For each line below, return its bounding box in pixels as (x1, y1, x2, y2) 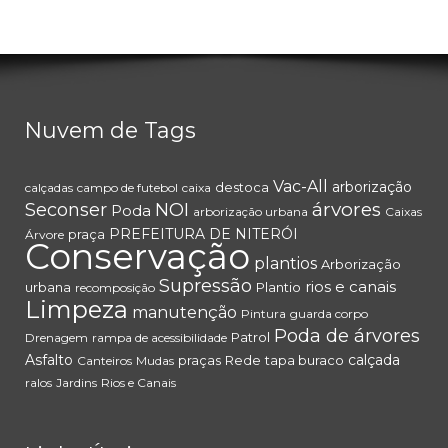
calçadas (25, 180, 73, 196)
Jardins (56, 375, 97, 391)
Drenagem (25, 330, 88, 346)
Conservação (25, 235, 250, 279)
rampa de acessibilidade (92, 330, 227, 346)
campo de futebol (77, 180, 178, 196)
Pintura (241, 306, 286, 322)
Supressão (159, 275, 252, 298)
